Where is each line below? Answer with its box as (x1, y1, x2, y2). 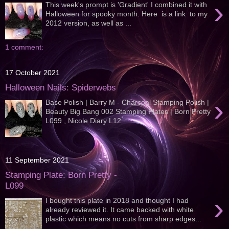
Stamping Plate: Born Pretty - (5, 170, 117, 180)
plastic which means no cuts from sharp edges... (45, 214, 202, 223)
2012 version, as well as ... (45, 18, 132, 27)
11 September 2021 (5, 156, 69, 165)
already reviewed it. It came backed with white (45, 205, 194, 214)
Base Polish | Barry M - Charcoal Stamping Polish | (45, 98, 210, 106)
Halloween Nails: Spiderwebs (5, 82, 116, 93)
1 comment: (5, 43, 43, 52)
